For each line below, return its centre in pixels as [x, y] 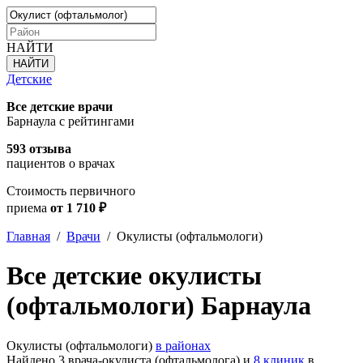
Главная [28, 236]
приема [28, 208]
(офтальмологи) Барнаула [159, 306]
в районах [183, 345]
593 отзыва [39, 149]
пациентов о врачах [61, 163]
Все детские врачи [60, 107]
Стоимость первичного [71, 191]
